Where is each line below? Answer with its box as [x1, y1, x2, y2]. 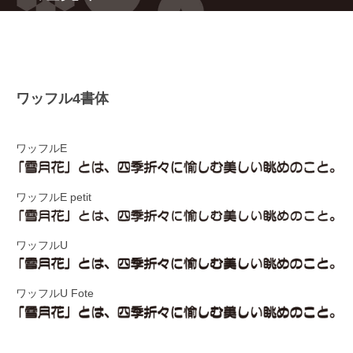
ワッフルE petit [16, 191, 91, 203]
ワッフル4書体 [16, 91, 109, 107]
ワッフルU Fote [16, 288, 94, 300]
